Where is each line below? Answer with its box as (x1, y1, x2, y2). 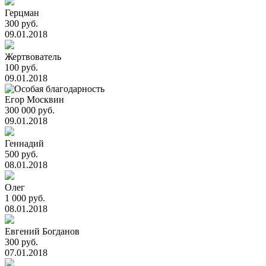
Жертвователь (5, 52, 61, 62)
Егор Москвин (5, 94, 64, 104)
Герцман (5, 8, 39, 18)
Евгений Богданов (5, 226, 80, 236)
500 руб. (5, 149, 38, 159)
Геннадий (5, 138, 44, 148)
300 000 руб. (5, 105, 55, 115)
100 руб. (5, 62, 38, 72)
